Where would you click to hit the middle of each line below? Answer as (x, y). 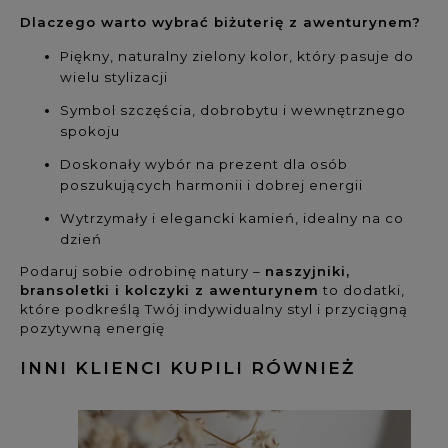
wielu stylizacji (114, 76)
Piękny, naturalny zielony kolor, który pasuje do (237, 55)
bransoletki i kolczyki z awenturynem (169, 289)
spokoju (90, 130)
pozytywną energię (92, 327)
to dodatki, (362, 289)
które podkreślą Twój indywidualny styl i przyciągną (214, 308)
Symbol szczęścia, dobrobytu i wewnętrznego (233, 109)
